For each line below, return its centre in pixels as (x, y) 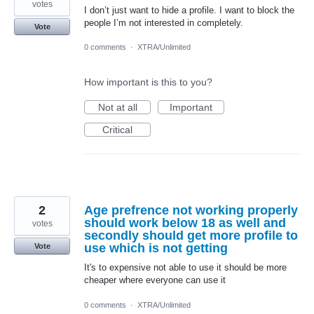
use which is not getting (156, 248)
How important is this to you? (148, 82)
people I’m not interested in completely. (164, 23)
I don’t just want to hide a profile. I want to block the (189, 11)
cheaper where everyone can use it (155, 280)
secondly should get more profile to (191, 236)
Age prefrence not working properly (191, 211)
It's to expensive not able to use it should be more (185, 268)
